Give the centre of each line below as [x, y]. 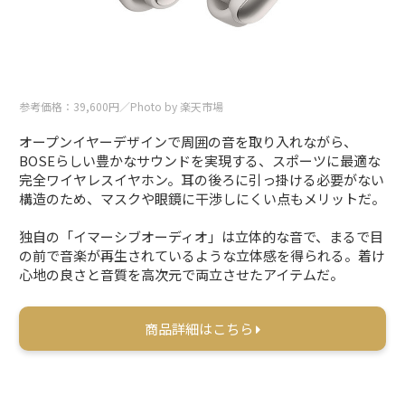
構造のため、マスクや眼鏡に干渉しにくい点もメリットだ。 [202, 199]
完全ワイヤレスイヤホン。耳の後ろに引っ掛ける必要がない [202, 180]
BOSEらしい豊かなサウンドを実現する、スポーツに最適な [200, 161]
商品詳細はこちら [200, 329]
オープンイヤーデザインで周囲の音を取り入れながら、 [188, 142]
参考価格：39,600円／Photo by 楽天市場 [122, 107]
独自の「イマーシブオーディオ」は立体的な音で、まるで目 [202, 237]
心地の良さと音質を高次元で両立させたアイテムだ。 [182, 275]
